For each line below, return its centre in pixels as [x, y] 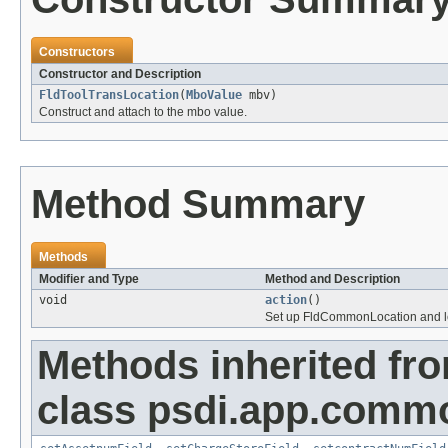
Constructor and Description [120, 74]
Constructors [77, 52]
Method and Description [332, 279]
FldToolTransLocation [109, 95]
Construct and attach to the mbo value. [143, 112]
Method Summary [198, 204]
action [286, 300]
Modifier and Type [89, 279]
